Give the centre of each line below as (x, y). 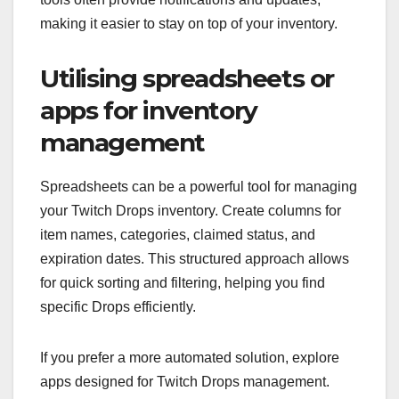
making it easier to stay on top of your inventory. (189, 23)
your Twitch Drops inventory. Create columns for (191, 210)
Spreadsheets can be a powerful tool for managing (199, 186)
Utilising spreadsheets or (187, 78)
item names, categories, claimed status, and (178, 234)
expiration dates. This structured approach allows (195, 258)
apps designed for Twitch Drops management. (185, 381)
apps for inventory (149, 110)
